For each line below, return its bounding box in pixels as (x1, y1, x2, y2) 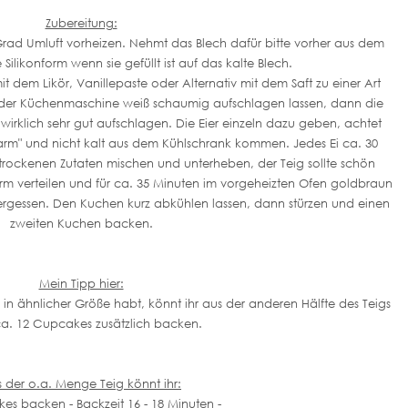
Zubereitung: (45, 15, 117, 30)
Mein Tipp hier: (38, 275, 124, 291)
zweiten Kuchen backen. (9, 215, 153, 230)
